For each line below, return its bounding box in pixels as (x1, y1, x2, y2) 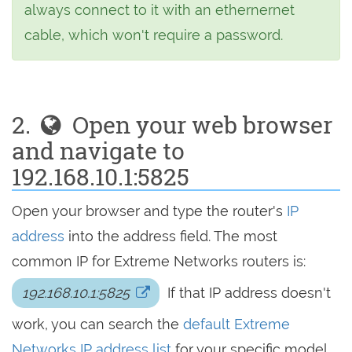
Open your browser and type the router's (12, 203, 287, 219)
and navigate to (12, 135, 185, 166)
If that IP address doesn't (163, 284, 332, 301)
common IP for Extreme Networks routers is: (12, 253, 306, 269)
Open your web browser (66, 109, 332, 140)
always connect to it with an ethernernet (24, 2, 295, 18)
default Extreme (183, 316, 290, 332)
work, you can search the (12, 316, 183, 332)
